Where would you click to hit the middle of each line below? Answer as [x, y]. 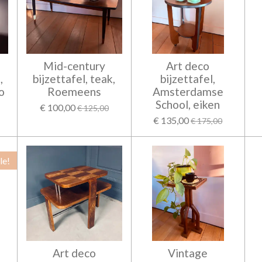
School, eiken [188, 104]
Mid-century [74, 65]
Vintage [188, 253]
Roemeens [74, 91]
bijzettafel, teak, [74, 78]
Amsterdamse [188, 91]
